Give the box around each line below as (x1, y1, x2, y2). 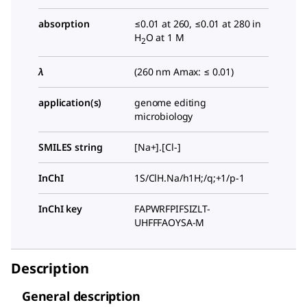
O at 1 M (145, 30, 184, 44)
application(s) (38, 95, 102, 109)
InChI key (38, 201, 82, 215)
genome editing (134, 95, 207, 109)
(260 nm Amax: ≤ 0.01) (134, 64, 234, 78)
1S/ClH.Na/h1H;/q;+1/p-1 (134, 171, 245, 184)
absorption (38, 16, 90, 30)
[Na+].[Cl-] (134, 140, 181, 153)
